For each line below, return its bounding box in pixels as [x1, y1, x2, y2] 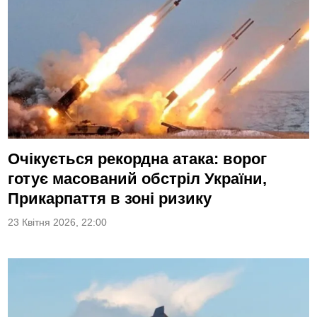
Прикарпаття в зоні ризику [8, 190, 212, 207]
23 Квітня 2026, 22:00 [8, 217, 108, 228]
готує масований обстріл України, [8, 170, 267, 188]
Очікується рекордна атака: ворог [8, 150, 267, 168]
